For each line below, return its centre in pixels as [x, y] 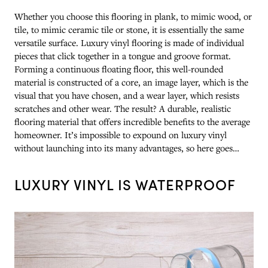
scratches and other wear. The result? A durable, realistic [123, 108]
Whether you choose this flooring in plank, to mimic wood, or [133, 16]
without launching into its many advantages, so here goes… [127, 148]
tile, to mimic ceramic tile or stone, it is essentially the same [129, 29]
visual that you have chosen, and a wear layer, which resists [127, 95]
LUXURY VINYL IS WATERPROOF [125, 184]
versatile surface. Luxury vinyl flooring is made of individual [129, 42]
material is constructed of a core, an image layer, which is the [131, 82]
